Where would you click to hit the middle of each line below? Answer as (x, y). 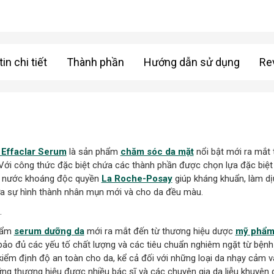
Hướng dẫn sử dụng (192, 62)
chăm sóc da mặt (157, 151)
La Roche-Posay (137, 178)
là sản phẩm (93, 151)
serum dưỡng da (49, 231)
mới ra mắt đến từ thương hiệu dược (160, 231)
